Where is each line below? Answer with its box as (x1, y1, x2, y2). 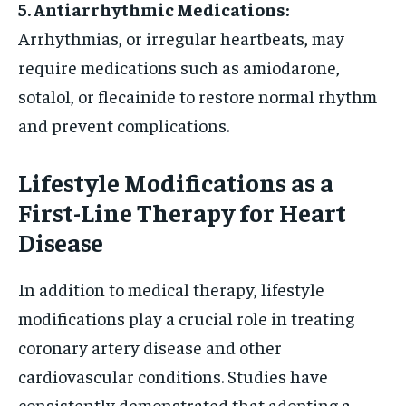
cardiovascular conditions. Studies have (18, 363, 328, 387)
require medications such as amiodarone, (18, 54, 340, 78)
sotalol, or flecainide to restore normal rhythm (18, 83, 377, 107)
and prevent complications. (18, 112, 229, 136)
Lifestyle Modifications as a (18, 165, 333, 198)
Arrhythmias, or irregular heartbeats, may (18, 25, 344, 49)
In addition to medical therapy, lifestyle (18, 276, 324, 300)
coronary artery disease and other (18, 334, 282, 358)
